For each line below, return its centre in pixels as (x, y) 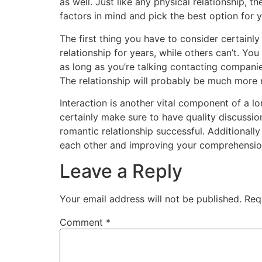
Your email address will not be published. (151, 199)
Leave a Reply (121, 171)
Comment (83, 223)
